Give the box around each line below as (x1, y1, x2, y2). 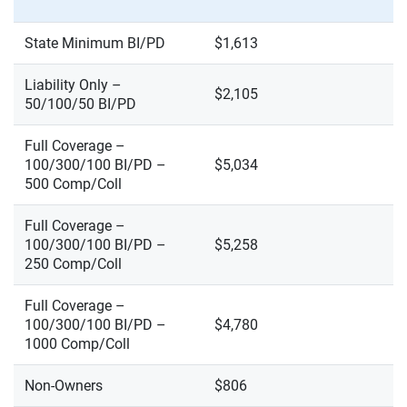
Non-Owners (25, 377, 103, 394)
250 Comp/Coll (25, 255, 122, 273)
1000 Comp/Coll (25, 335, 130, 352)
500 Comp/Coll (25, 175, 122, 193)
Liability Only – (25, 76, 122, 94)
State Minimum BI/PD (25, 35, 165, 52)
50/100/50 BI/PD (25, 95, 136, 113)
